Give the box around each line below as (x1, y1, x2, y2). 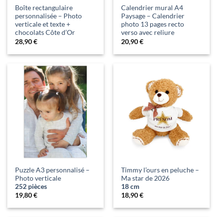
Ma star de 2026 (121, 174, 170, 182)
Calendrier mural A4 (121, 4, 184, 12)
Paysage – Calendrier (121, 12, 185, 20)
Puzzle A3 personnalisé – (15, 166, 90, 174)
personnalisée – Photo (15, 12, 82, 20)
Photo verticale (15, 174, 62, 182)
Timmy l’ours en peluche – (121, 166, 200, 174)
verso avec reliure (121, 29, 175, 37)
